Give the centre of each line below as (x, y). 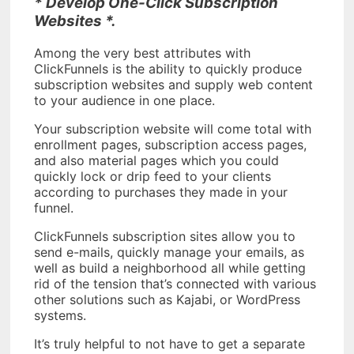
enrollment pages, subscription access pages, (170, 144)
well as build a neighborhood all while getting (170, 267)
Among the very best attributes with (142, 53)
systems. (60, 315)
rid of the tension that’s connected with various (175, 283)
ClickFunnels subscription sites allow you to (165, 236)
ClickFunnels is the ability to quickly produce (168, 68)
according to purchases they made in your (161, 192)
